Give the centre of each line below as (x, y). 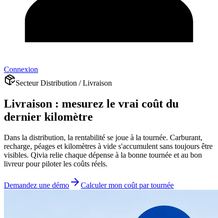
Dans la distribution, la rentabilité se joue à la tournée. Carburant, (103, 137)
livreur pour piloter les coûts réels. (56, 163)
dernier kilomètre (48, 117)
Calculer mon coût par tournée (127, 185)
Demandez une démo (36, 185)
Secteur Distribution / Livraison (64, 83)
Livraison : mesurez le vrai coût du (91, 103)
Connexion (21, 69)
